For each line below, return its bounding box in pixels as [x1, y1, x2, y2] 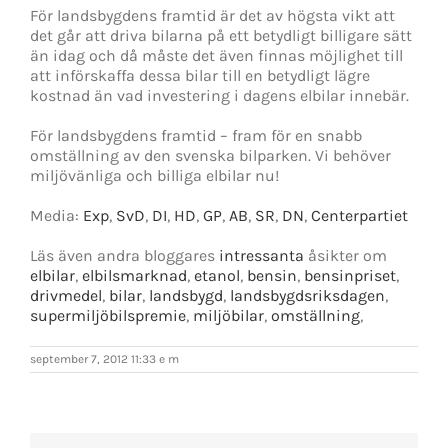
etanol [194, 265, 240, 285]
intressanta [219, 245, 304, 265]
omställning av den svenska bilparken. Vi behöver [30, 145, 391, 165]
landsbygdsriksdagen [230, 285, 385, 305]
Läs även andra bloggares [30, 245, 219, 265]
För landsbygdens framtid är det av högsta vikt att [30, 5, 395, 25]
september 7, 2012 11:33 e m [30, 351, 179, 366]
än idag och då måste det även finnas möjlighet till [30, 45, 403, 65]
